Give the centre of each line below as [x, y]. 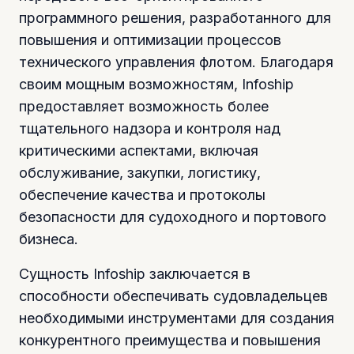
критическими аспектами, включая [139, 150]
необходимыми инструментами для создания [177, 318]
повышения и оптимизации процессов [150, 40]
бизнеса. [49, 239]
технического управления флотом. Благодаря [176, 62]
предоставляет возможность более [144, 106]
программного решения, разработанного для [175, 17]
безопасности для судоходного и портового [173, 217]
